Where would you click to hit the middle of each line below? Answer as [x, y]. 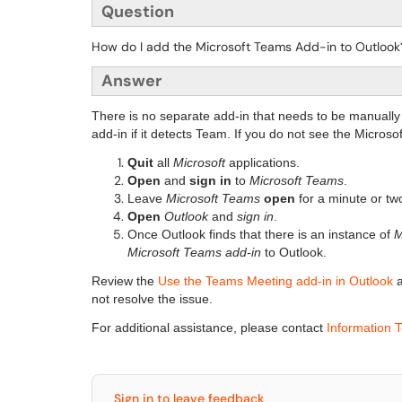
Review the [125, 281]
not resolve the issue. [152, 299]
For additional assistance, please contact [209, 328]
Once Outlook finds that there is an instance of [259, 234]
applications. [262, 162]
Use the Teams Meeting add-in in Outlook [277, 281]
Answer [131, 81]
